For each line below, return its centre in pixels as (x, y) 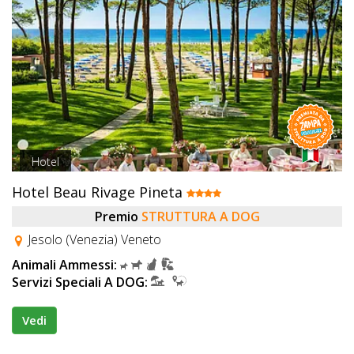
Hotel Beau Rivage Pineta (99, 192)
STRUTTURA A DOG (200, 217)
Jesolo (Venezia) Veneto (93, 240)
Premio (116, 217)
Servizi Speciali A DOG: (80, 282)
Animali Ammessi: (64, 265)
